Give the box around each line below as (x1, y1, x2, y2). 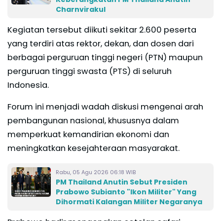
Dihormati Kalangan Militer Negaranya (56, 196, 202, 207)
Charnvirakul (56, 4, 106, 14)
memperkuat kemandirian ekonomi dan (7, 128, 169, 140)
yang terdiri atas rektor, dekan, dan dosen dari (7, 37, 194, 49)
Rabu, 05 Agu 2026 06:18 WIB (56, 168, 136, 176)
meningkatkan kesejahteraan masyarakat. (7, 142, 180, 154)
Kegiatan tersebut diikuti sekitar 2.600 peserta (7, 24, 196, 36)
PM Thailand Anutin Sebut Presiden (56, 177, 187, 187)
